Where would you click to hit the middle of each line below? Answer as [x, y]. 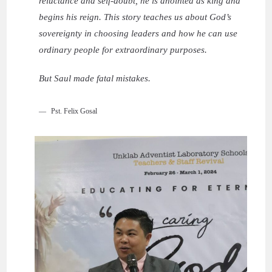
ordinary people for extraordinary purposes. [123, 49]
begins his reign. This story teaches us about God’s [135, 17]
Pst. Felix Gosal [74, 111]
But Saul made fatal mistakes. [95, 78]
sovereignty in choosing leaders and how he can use [138, 33]
